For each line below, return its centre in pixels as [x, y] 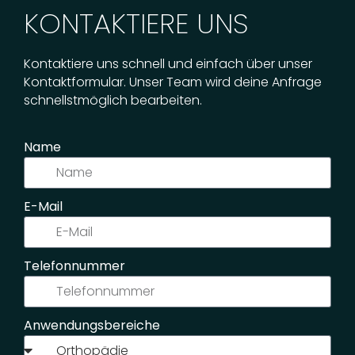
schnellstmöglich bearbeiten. [113, 101]
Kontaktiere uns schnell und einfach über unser [168, 64]
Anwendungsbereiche [92, 325]
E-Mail [43, 206]
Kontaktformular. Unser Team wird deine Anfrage [173, 82]
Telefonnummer [74, 265]
